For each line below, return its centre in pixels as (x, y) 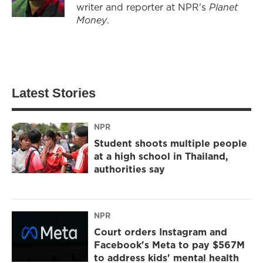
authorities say (129, 169)
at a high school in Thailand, (161, 156)
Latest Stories (54, 93)
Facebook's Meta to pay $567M (169, 245)
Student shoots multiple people (171, 144)
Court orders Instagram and (161, 232)
